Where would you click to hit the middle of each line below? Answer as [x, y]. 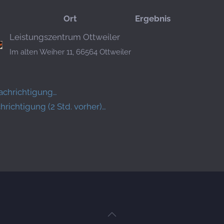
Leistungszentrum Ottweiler [65, 37]
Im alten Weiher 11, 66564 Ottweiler [70, 52]
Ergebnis [153, 19]
